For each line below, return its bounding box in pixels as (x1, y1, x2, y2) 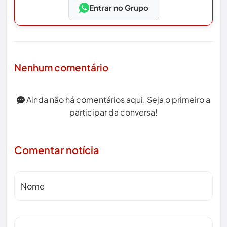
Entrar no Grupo (89, 3, 148, 13)
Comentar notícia (14, 143, 99, 157)
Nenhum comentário (14, 61, 108, 74)
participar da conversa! (69, 107, 158, 118)
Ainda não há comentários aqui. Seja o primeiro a (25, 94, 210, 105)
